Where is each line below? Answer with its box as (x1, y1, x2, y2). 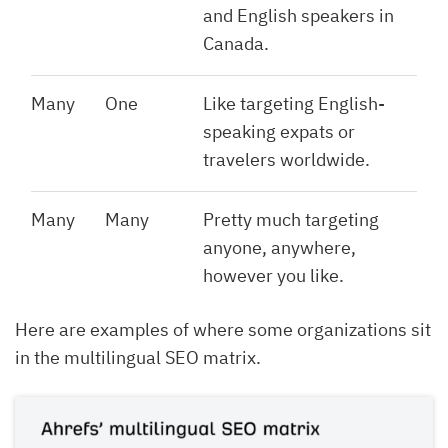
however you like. (203, 263, 344, 287)
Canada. (203, 31, 269, 55)
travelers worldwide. (203, 147, 370, 171)
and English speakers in (203, 3, 394, 27)
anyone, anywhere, (203, 235, 356, 259)
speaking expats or (203, 119, 355, 143)
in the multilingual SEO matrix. (15, 345, 261, 369)
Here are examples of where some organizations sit (15, 317, 431, 341)
